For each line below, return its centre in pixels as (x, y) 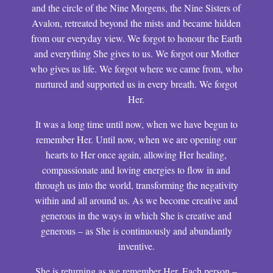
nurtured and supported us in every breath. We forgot (136, 84)
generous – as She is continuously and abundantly (136, 231)
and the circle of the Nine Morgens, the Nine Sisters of (136, 8)
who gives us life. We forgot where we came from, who (136, 69)
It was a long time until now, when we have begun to (136, 124)
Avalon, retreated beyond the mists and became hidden (136, 23)
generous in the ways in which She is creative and (136, 215)
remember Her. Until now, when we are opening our (136, 139)
